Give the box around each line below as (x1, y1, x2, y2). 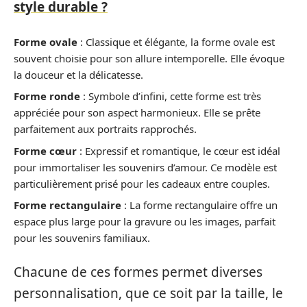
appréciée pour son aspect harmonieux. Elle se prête (14, 106, 260, 119)
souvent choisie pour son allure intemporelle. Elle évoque (14, 51, 284, 65)
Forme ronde (14, 89, 80, 103)
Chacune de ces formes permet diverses (14, 262, 262, 281)
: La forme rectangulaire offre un (121, 198, 278, 212)
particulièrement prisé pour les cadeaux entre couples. (14, 176, 270, 191)
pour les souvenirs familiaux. (14, 231, 150, 245)
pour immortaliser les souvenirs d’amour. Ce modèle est (14, 160, 277, 174)
